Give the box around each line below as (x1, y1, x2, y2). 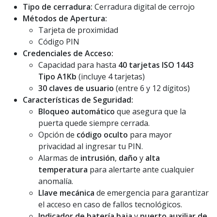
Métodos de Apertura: (23, 13, 107, 24)
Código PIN (38, 36, 79, 47)
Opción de (38, 129, 77, 140)
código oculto (77, 129, 128, 140)
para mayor (128, 129, 172, 140)
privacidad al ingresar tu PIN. (38, 141, 143, 152)
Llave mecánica (38, 187, 94, 198)
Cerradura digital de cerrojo (93, 1, 195, 12)
